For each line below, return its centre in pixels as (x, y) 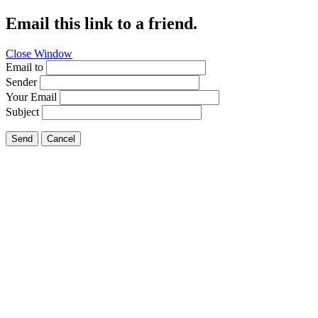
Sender (21, 82)
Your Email (31, 97)
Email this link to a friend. (102, 23)
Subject (22, 111)
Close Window (39, 53)
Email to (24, 67)
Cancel (61, 138)
